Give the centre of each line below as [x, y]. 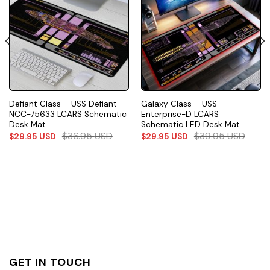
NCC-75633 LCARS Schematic [67, 114]
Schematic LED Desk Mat [190, 124]
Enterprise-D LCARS [180, 114]
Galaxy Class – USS [179, 104]
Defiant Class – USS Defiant [63, 104]
